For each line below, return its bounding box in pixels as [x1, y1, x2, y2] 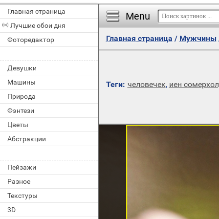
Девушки [7, 64, 37, 72]
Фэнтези [7, 107, 34, 114]
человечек [127, 80, 166, 89]
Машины [7, 78, 36, 86]
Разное [7, 177, 30, 185]
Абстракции [7, 135, 46, 143]
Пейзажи [7, 163, 36, 171]
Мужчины [179, 34, 217, 43]
